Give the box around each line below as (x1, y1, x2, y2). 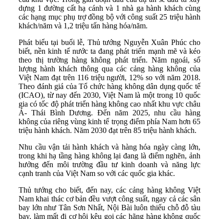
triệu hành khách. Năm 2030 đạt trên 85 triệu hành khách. (19, 126, 197, 135)
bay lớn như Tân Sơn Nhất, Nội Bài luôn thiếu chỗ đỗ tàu (19, 203, 200, 212)
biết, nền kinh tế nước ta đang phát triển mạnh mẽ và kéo (19, 47, 200, 56)
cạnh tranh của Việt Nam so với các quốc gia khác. (19, 169, 175, 178)
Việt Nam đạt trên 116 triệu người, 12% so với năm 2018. (19, 73, 200, 82)
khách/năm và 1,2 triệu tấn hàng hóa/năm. (19, 22, 148, 30)
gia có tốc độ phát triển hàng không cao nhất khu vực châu (19, 100, 200, 109)
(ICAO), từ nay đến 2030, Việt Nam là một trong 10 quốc (19, 91, 200, 100)
